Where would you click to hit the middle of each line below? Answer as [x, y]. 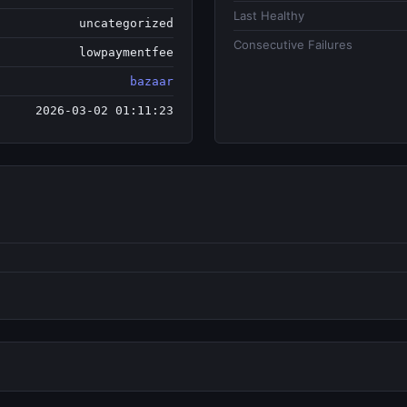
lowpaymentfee [126, 52]
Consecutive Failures [293, 45]
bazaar [152, 81]
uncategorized [126, 23]
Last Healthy [269, 15]
